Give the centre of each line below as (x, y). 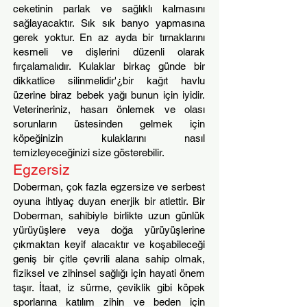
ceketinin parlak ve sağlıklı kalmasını (109, 9)
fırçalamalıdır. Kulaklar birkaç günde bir (109, 66)
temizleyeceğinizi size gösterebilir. (89, 152)
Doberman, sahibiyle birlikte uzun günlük (109, 216)
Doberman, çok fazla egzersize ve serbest (109, 187)
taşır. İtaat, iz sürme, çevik (77, 287)
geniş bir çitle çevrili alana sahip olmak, (109, 259)
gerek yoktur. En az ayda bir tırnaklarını (109, 37)
